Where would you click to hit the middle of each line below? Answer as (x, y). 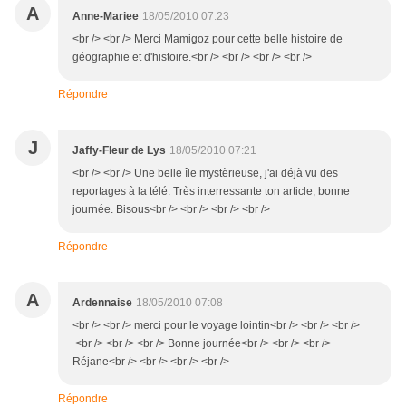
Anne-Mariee (106, 17)
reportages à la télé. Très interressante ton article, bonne (211, 192)
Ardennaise (102, 303)
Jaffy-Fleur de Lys (119, 151)
